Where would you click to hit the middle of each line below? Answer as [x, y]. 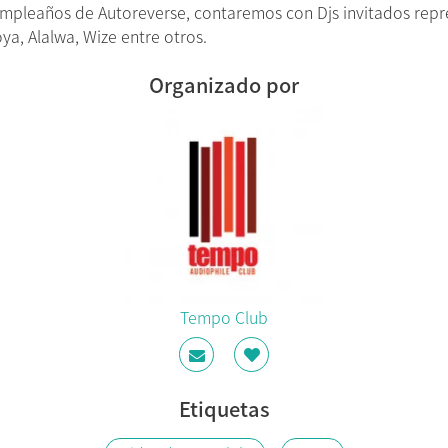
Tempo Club [224, 317]
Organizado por [224, 84]
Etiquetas [224, 409]
